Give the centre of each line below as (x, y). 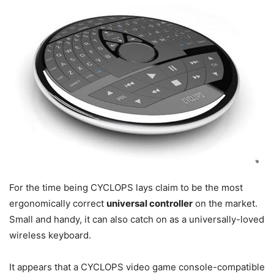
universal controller (150, 203)
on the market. (225, 203)
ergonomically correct (58, 203)
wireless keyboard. (50, 235)
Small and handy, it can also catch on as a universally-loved (137, 219)
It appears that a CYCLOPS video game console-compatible (137, 267)
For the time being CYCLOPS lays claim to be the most (126, 187)
